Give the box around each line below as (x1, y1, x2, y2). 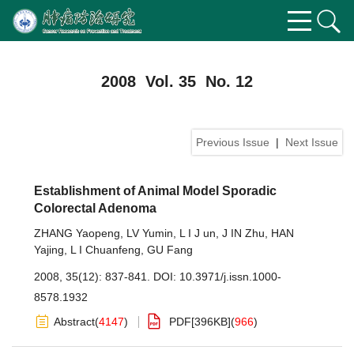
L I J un (179, 227, 216, 239)
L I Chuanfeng (70, 243, 141, 256)
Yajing (34, 243, 64, 256)
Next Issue (285, 136, 338, 149)
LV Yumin (126, 227, 173, 239)
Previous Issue (196, 136, 269, 149)
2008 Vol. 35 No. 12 (101, 73, 253, 90)
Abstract (54, 315, 95, 328)
